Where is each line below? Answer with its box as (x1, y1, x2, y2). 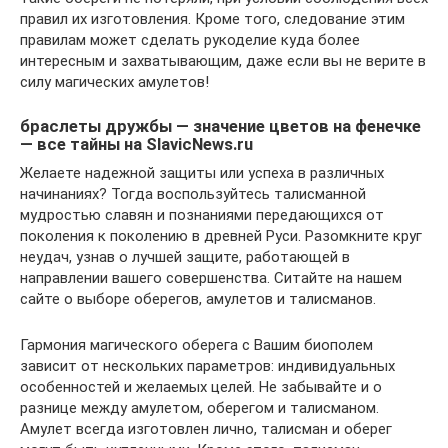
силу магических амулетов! (20, 73, 209, 92)
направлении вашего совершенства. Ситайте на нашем (20, 268, 402, 287)
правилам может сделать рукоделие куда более (20, 31, 360, 50)
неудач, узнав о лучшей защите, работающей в (20, 247, 350, 266)
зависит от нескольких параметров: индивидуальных (20, 356, 395, 375)
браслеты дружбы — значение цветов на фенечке (20, 117, 421, 137)
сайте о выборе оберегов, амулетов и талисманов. (20, 289, 376, 308)
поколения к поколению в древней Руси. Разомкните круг (20, 226, 422, 245)
